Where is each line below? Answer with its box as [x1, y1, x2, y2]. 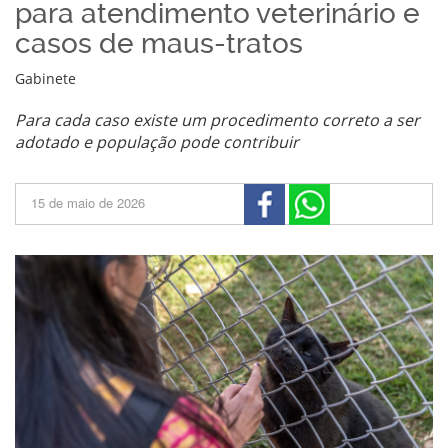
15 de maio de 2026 [31, 193, 145, 212]
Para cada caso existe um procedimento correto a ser [15, 109, 420, 131]
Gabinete [15, 69, 76, 88]
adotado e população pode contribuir [15, 131, 299, 153]
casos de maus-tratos [15, 27, 303, 60]
